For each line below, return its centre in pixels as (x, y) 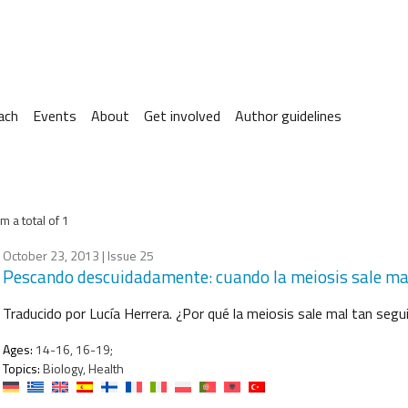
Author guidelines (288, 116)
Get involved (182, 116)
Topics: (21, 368)
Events (55, 116)
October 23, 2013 (51, 255)
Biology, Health (82, 368)
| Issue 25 (127, 255)
